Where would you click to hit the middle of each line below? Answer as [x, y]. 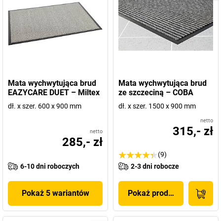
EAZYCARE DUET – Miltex [54, 92]
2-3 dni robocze [155, 166]
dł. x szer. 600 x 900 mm [45, 106]
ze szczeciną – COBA [156, 92]
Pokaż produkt [154, 193]
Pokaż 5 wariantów [55, 193]
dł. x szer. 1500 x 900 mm [157, 106]
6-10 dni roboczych [50, 166]
